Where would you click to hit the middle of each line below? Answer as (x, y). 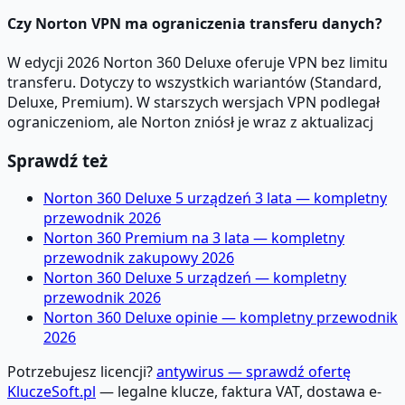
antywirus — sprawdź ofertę (254, 372)
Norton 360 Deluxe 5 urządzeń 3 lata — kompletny (215, 198)
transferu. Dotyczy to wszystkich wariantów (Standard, (194, 82)
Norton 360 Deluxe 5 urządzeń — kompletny (195, 278)
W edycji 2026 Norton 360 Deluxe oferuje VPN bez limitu (198, 62)
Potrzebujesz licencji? (82, 372)
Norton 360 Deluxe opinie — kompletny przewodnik (221, 318)
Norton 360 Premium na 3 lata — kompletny (194, 238)
